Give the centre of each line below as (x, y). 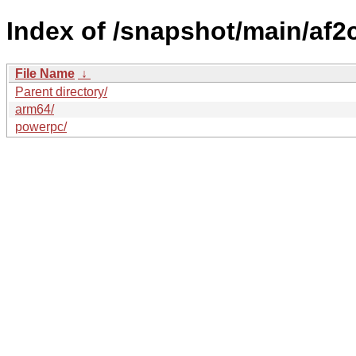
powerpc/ (41, 126)
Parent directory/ (61, 91)
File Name (45, 73)
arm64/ (35, 109)
